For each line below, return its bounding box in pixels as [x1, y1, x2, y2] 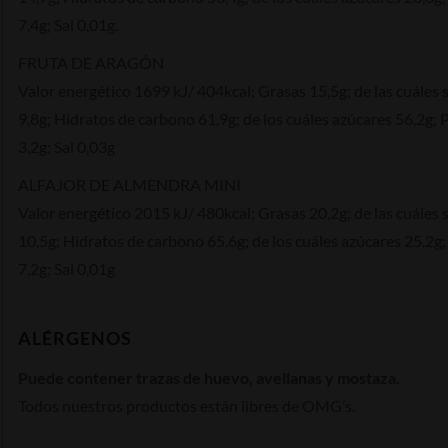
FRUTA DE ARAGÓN [18, 52, 164, 72]
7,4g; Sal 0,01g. [18, 14, 118, 34]
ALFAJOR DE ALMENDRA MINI [18, 174, 241, 194]
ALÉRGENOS [18, 326, 132, 349]
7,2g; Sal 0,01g [18, 258, 115, 278]
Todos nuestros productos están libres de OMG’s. [18, 395, 355, 415]
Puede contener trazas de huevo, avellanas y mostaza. [18, 367, 400, 387]
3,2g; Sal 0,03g [18, 136, 115, 156]
